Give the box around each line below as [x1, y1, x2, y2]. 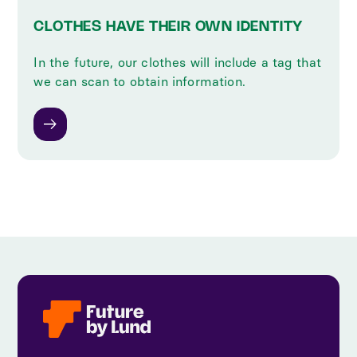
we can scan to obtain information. [33, 73, 245, 89]
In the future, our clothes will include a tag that [33, 54, 322, 70]
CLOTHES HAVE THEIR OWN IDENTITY [33, 20, 304, 33]
